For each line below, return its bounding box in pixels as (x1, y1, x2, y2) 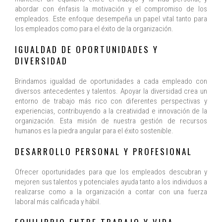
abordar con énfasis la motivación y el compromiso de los (15, 4, 207, 14)
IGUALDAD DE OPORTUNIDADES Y (15, 43, 159, 56)
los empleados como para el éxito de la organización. (15, 24, 173, 34)
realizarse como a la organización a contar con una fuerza (15, 187, 207, 197)
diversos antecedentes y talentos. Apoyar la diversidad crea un (15, 87, 207, 96)
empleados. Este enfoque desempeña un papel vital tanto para (15, 14, 207, 24)
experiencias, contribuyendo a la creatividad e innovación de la (15, 107, 207, 116)
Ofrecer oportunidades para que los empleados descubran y (15, 167, 207, 177)
